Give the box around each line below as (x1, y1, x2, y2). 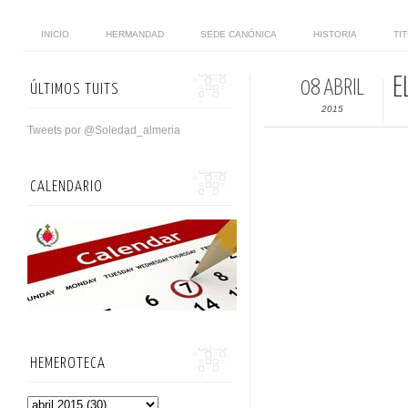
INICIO (41, 28, 69, 39)
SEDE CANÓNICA (200, 28, 277, 39)
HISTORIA (313, 28, 357, 39)
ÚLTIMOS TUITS (30, 81, 119, 97)
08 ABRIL (301, 77, 364, 99)
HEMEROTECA (30, 355, 106, 372)
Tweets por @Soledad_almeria (27, 123, 180, 137)
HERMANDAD (106, 28, 164, 39)
